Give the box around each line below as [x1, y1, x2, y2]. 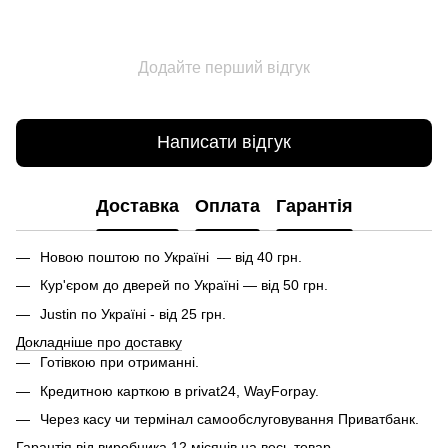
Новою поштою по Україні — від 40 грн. [40, 248, 302, 265]
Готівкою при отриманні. [40, 354, 199, 371]
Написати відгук [157, 132, 291, 153]
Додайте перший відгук [138, 58, 310, 76]
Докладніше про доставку [16, 334, 182, 351]
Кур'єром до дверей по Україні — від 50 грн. [40, 277, 328, 294]
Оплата [194, 196, 260, 217]
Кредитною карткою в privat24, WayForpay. [40, 382, 319, 399]
